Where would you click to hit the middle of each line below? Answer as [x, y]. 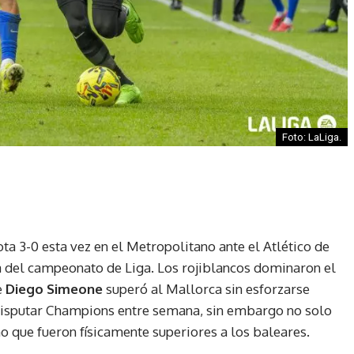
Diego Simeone [54, 288]
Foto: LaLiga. [312, 137]
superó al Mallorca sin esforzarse [206, 288]
